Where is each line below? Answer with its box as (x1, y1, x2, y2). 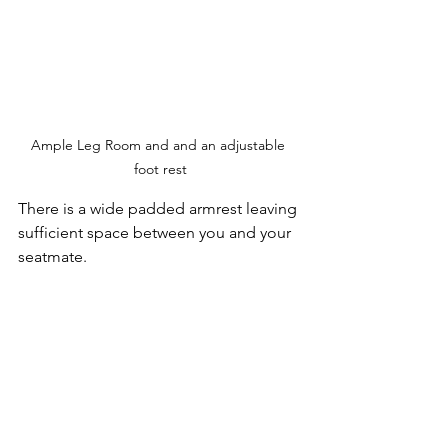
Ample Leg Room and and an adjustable (31, 135, 289, 154)
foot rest (133, 159, 187, 178)
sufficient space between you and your (18, 222, 295, 242)
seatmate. (18, 246, 91, 266)
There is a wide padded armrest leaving (18, 198, 301, 218)
